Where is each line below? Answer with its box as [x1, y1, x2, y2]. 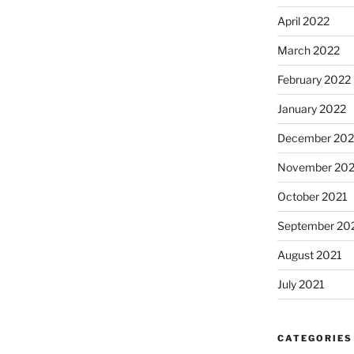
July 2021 [277, 277, 325, 291]
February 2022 [277, 73, 351, 86]
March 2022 [277, 43, 340, 57]
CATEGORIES [277, 333, 352, 344]
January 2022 [277, 102, 346, 115]
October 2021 [277, 190, 348, 203]
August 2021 [277, 248, 342, 262]
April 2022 [277, 14, 330, 28]
